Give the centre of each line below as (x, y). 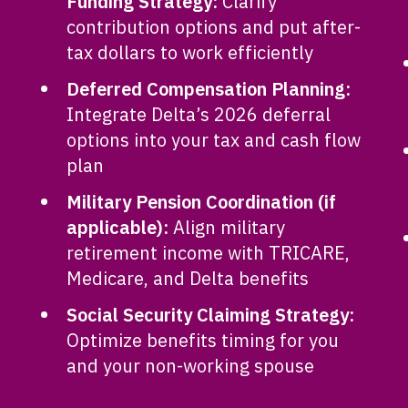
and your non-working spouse (191, 366)
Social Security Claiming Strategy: (211, 315)
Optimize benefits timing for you (203, 340)
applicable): (118, 227)
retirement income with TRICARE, (209, 253)
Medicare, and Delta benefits (188, 278)
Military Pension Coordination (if (202, 202)
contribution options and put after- (214, 27)
